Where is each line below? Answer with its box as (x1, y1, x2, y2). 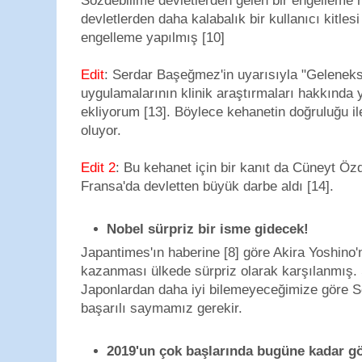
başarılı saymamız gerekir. (81, 301, 242, 316)
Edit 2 (81, 160, 116, 175)
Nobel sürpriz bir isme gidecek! (107, 221, 309, 237)
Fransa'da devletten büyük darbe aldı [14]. (81, 179, 334, 194)
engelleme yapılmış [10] (81, 30, 225, 45)
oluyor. (81, 123, 121, 138)
